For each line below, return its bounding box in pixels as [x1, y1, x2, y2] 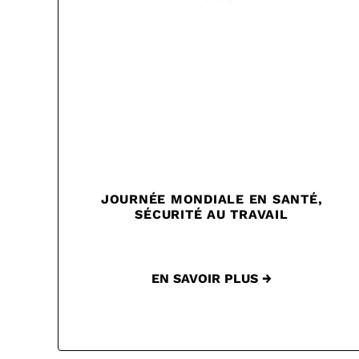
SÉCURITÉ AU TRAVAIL [135, 207, 288, 223]
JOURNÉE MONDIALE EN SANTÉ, [100, 192, 323, 208]
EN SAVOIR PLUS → [151, 271, 272, 287]
